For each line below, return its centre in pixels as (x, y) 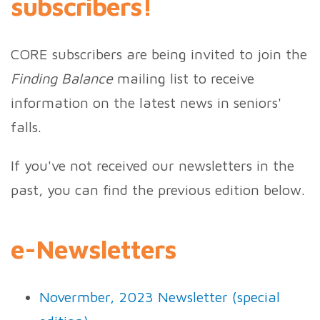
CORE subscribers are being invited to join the (159, 54)
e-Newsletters (94, 249)
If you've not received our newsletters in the (152, 166)
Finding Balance (62, 79)
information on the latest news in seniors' (146, 103)
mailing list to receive (184, 79)
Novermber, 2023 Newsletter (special (160, 297)
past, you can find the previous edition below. (158, 190)
